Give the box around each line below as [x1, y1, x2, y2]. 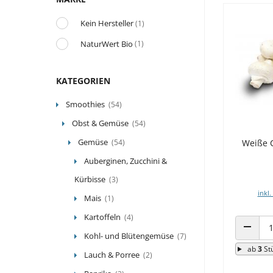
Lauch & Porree [84, 249, 140, 261]
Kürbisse [74, 174, 105, 185]
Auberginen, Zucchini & [84, 155, 167, 167]
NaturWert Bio [80, 38, 133, 49]
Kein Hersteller [80, 18, 133, 29]
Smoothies [66, 99, 105, 110]
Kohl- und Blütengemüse [84, 230, 174, 242]
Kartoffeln [84, 211, 121, 223]
